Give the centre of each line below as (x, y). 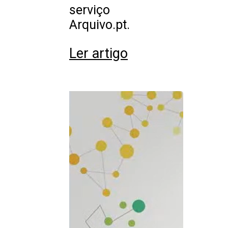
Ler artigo (98, 54)
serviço (90, 10)
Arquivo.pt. (99, 25)
